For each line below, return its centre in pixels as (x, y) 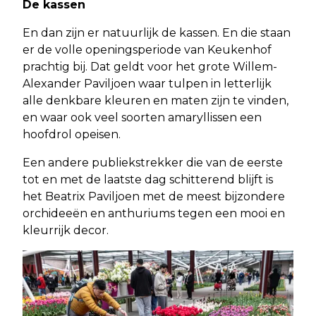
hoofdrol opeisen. (72, 135)
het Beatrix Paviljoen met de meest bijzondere (154, 197)
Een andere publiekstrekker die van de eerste (153, 163)
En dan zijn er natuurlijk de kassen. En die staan (157, 33)
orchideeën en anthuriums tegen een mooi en (154, 214)
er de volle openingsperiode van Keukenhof (147, 50)
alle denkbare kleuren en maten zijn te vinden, (156, 101)
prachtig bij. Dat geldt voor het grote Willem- (150, 67)
